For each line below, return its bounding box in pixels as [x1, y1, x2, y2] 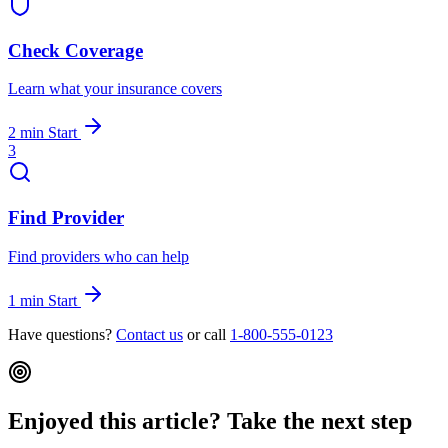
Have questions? [8, 325, 116, 343]
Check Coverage [8, 39, 143, 61]
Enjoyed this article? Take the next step [8, 407, 412, 434]
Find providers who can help [8, 247, 189, 265]
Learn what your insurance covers [8, 80, 222, 98]
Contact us [116, 325, 183, 343]
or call [183, 325, 230, 343]
